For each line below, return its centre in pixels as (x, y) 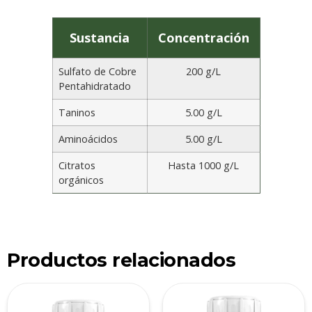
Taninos (77, 113)
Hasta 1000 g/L (203, 166)
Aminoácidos (88, 139)
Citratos (77, 166)
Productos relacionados (121, 260)
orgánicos (81, 180)
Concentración (203, 38)
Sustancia (100, 38)
